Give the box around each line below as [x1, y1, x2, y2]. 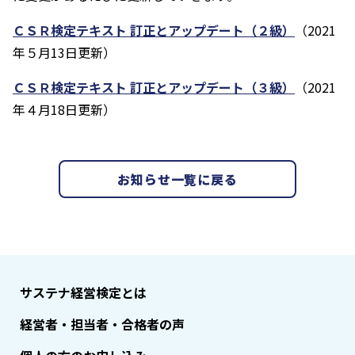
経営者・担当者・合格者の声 [20, 315, 185, 334]
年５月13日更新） [13, 43, 116, 62]
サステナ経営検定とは [20, 283, 147, 302]
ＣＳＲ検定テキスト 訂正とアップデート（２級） [13, 21, 295, 40]
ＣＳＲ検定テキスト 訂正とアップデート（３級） [13, 78, 295, 97]
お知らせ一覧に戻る [117, 170, 238, 189]
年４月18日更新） [13, 100, 116, 119]
